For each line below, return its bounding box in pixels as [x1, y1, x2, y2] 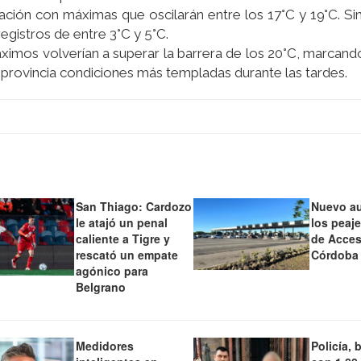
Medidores [75, 338, 134, 355]
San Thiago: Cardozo [75, 198, 192, 215]
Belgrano [75, 279, 126, 296]
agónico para [75, 263, 148, 280]
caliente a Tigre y [75, 230, 170, 247]
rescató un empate [75, 247, 178, 263]
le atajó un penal [75, 214, 168, 231]
